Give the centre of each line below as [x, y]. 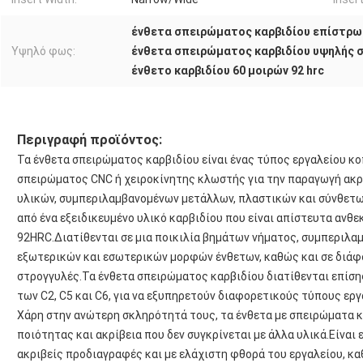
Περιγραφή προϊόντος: [90, 140]
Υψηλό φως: [43, 51]
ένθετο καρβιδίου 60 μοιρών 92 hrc [228, 71]
